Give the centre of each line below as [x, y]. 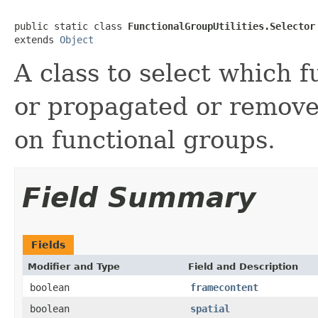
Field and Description [243, 266]
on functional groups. [145, 139]
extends [37, 39]
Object [77, 39]
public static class [71, 26]
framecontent [224, 287]
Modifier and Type [74, 266]
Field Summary [139, 197]
